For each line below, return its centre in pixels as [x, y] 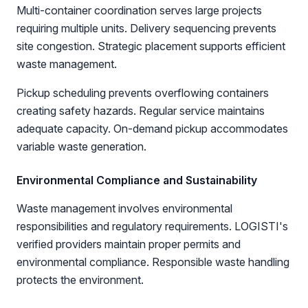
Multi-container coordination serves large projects [139, 10]
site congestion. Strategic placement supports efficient [151, 46]
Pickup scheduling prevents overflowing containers [143, 93]
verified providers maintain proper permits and [129, 244]
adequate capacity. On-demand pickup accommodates [152, 129]
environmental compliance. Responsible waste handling [153, 262]
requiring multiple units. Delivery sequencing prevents [146, 28]
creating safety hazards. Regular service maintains [141, 111]
